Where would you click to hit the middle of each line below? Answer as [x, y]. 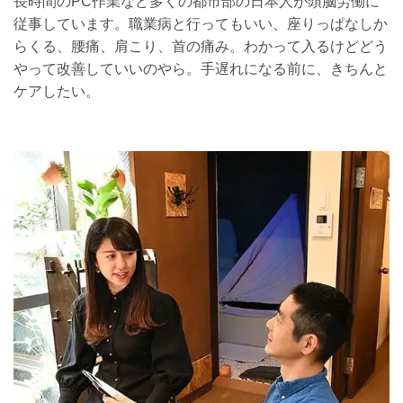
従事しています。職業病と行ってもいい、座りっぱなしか [201, 24]
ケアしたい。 [57, 92]
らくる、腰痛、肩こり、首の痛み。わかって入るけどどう [201, 47]
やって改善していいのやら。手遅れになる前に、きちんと [201, 69]
